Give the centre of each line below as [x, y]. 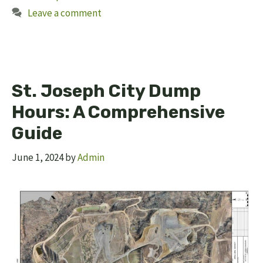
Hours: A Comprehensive [118, 112]
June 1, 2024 [38, 158]
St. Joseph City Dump [106, 91]
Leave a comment [65, 13]
